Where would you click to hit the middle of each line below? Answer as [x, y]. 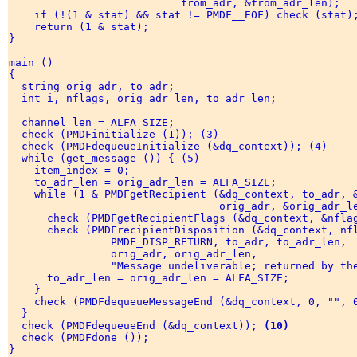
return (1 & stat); [82, 27]
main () [34, 63]
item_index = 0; [73, 171]
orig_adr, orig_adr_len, [136, 254]
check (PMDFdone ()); [82, 338]
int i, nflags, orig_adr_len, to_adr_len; [146, 99]
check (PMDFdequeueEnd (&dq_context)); [136, 326]
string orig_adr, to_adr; [95, 87]
